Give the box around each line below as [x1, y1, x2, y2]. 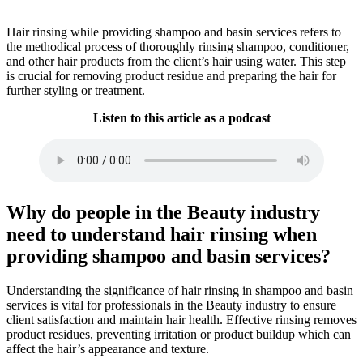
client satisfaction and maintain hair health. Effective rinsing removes [6, 312, 357, 327]
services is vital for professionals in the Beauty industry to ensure [6, 297, 336, 312]
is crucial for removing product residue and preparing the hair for [6, 68, 336, 83]
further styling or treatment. [6, 83, 145, 97]
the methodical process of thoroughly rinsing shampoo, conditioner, [6, 39, 349, 53]
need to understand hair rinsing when [6, 223, 317, 245]
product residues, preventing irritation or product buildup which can [6, 327, 351, 341]
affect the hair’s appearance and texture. [6, 341, 209, 356]
